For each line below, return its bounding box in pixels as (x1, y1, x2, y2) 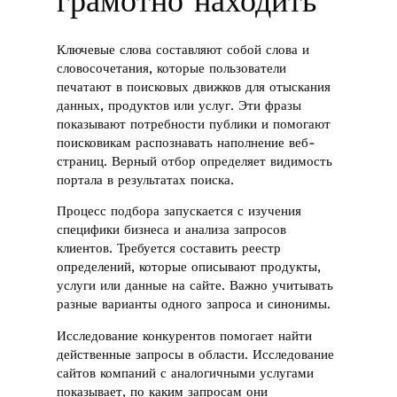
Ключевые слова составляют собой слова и (57, 41, 310, 58)
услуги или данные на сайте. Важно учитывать (57, 277, 334, 294)
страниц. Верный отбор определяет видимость (57, 152, 333, 169)
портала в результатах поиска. (57, 171, 235, 188)
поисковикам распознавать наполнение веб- (57, 134, 316, 151)
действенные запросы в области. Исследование (57, 346, 335, 362)
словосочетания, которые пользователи (57, 59, 287, 76)
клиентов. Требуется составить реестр (57, 240, 282, 257)
